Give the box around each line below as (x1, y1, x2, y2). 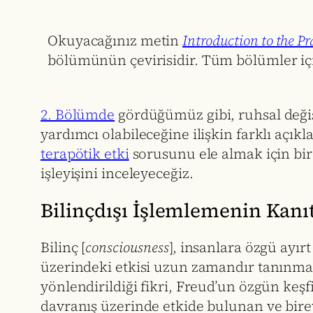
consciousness (85, 237, 169, 257)
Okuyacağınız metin (48, 31, 183, 51)
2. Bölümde (41, 105, 115, 125)
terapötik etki (41, 144, 129, 164)
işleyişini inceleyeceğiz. (41, 163, 194, 184)
